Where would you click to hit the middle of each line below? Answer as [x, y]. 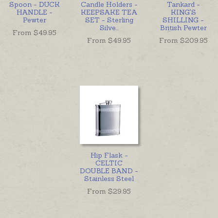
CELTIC [109, 163]
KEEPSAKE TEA [109, 12]
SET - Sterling [109, 20]
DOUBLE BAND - [109, 171]
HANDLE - [35, 12]
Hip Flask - [109, 155]
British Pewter [183, 27]
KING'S [183, 12]
